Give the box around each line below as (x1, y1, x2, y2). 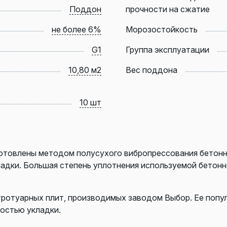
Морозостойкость (126, 24, 198, 34)
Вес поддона (126, 64, 177, 75)
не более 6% (52, 24, 101, 34)
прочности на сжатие (126, 4, 210, 14)
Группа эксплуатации (126, 44, 209, 55)
